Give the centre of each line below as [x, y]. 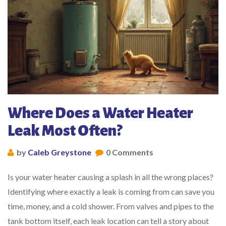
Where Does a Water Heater [100, 113]
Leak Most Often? [65, 131]
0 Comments [130, 152]
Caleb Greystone [60, 152]
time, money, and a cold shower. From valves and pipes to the [111, 206]
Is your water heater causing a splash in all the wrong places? [110, 177]
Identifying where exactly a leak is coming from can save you [111, 192]
